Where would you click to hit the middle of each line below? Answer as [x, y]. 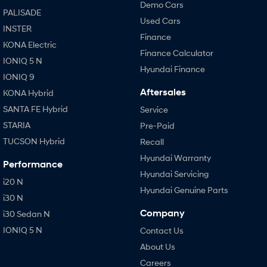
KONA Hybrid [28, 93]
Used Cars [160, 21]
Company [162, 213]
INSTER [17, 28]
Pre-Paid [157, 125]
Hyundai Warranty [175, 158]
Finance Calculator [176, 53]
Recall [152, 142]
